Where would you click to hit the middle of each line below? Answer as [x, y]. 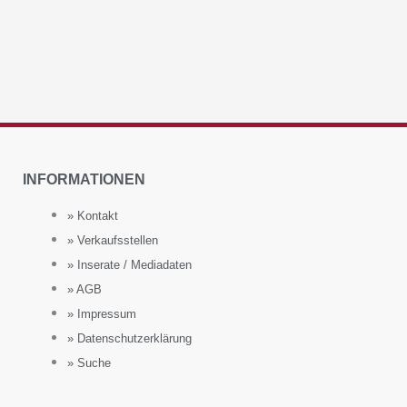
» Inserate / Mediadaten [130, 264]
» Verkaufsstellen [113, 240]
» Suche [89, 362]
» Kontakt [93, 215]
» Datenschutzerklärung [130, 338]
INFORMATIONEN [84, 179]
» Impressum [102, 313]
